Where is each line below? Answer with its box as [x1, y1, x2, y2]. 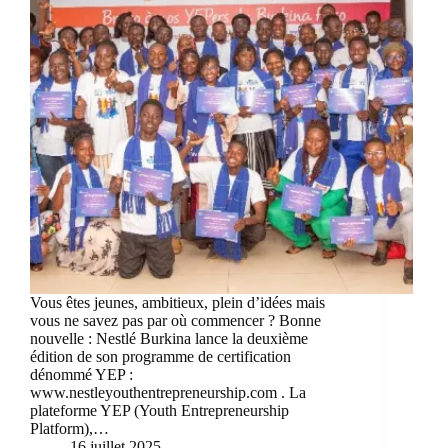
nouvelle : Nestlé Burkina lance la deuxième [30, 329, 308, 347]
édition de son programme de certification [30, 347, 291, 365]
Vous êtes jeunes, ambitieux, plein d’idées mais [30, 293, 325, 311]
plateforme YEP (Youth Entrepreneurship [30, 401, 289, 419]
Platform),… [30, 419, 109, 437]
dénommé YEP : [30, 365, 133, 383]
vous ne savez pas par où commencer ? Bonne [30, 311, 321, 329]
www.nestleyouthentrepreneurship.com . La [30, 383, 306, 401]
